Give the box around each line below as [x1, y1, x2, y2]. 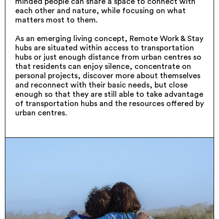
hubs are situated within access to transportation [15, 44, 194, 52]
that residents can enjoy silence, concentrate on [15, 63, 191, 70]
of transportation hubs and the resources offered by [15, 100, 204, 108]
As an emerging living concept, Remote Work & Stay [15, 35, 203, 43]
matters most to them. [15, 16, 98, 24]
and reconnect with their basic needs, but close [15, 81, 188, 89]
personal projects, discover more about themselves [15, 72, 200, 80]
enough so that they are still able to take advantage [15, 90, 203, 98]
